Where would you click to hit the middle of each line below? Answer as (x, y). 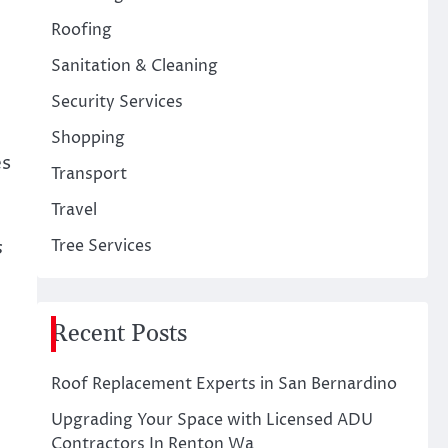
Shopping (87, 138)
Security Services (116, 102)
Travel (73, 210)
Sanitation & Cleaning (134, 66)
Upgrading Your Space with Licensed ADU (211, 420)
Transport (88, 174)
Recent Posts (118, 334)
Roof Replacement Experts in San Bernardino (223, 384)
